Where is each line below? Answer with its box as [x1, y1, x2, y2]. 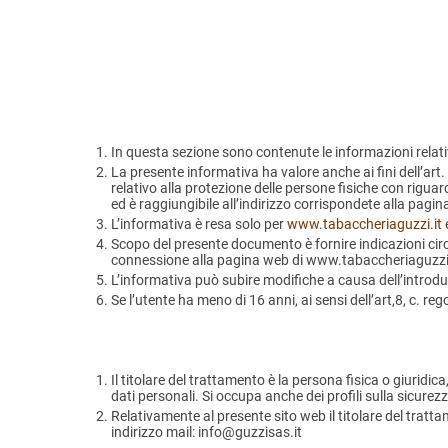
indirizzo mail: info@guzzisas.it [111, 424, 302, 441]
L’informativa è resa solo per [111, 216, 287, 233]
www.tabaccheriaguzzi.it [287, 216, 442, 233]
